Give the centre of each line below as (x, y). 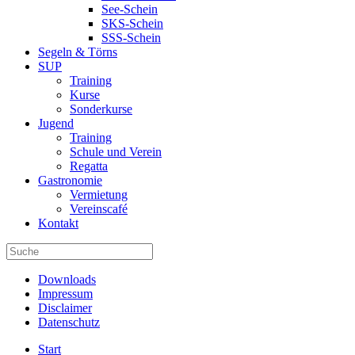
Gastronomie (70, 180)
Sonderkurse (101, 109)
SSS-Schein (131, 38)
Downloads (67, 279)
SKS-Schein (132, 23)
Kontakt (58, 223)
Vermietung (99, 195)
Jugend (56, 123)
